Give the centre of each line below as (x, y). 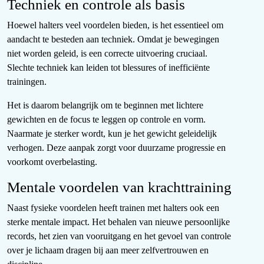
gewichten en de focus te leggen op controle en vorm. (106, 120)
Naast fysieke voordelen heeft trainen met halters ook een (113, 208)
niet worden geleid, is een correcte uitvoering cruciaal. (107, 54)
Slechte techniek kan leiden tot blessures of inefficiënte (108, 68)
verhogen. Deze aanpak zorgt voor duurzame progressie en (116, 148)
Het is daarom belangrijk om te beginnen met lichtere (105, 105)
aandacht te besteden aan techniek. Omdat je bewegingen (113, 39)
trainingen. (27, 82)
